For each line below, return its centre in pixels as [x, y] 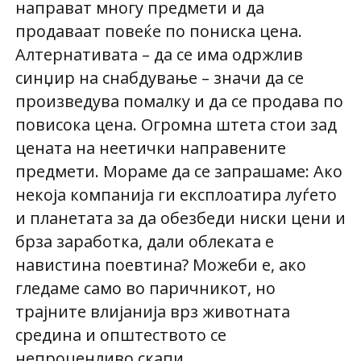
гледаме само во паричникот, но [145, 288]
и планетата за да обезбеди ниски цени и [180, 218]
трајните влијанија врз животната [152, 311]
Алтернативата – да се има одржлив [159, 54]
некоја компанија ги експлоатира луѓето [176, 194]
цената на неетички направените [150, 147]
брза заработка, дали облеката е [144, 241]
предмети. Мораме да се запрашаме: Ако [178, 171]
